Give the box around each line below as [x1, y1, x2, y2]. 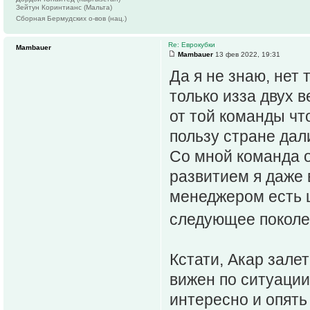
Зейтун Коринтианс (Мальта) [16, 3, 112, 11]
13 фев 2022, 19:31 [213, 50, 280, 58]
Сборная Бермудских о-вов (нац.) [16, 14, 127, 22]
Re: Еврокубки [168, 40, 215, 48]
